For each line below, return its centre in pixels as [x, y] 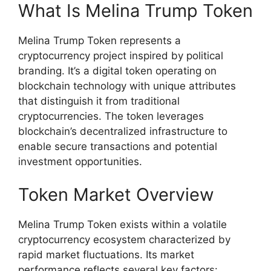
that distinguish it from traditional [99, 101]
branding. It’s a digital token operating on [117, 70]
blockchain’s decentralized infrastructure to [123, 131]
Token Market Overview [116, 195]
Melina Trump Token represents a [100, 40]
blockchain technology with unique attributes [127, 86]
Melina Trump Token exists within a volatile [122, 225]
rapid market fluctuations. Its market [106, 255]
